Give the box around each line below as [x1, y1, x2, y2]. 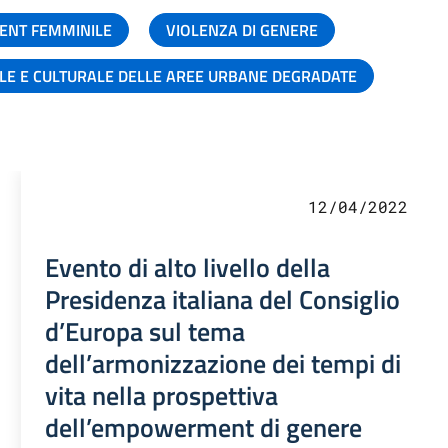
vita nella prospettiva [45, 374, 279, 415]
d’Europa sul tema [45, 310, 246, 351]
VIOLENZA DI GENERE [166, 17, 318, 42]
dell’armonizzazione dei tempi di [45, 342, 402, 383]
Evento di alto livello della [45, 246, 331, 287]
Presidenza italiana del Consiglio [45, 278, 401, 319]
